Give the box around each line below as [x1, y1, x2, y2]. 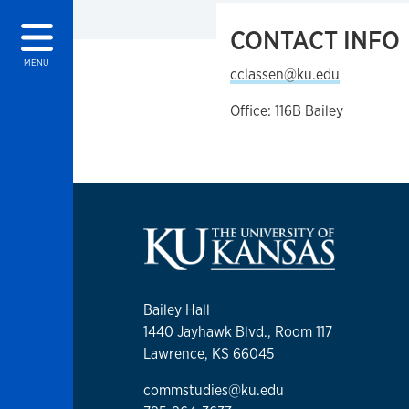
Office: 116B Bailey [229, 101, 343, 121]
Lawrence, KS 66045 [143, 344, 274, 364]
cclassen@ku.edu [229, 65, 340, 84]
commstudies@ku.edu [143, 381, 284, 401]
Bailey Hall [143, 300, 210, 320]
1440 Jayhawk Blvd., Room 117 [143, 322, 332, 342]
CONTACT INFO [229, 24, 400, 57]
